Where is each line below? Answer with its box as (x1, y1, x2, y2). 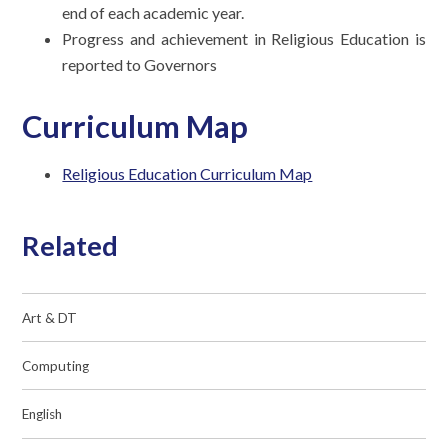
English (22, 406, 63, 422)
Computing (22, 357, 90, 374)
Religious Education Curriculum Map (62, 164, 313, 184)
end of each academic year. (62, 3, 245, 23)
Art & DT (22, 309, 78, 326)
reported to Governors (62, 55, 218, 75)
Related (22, 229, 119, 263)
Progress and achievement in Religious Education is (62, 29, 426, 49)
